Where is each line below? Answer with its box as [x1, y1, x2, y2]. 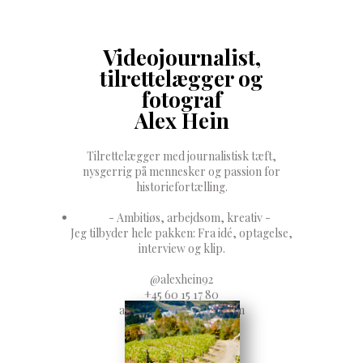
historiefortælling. [135, 179, 228, 194]
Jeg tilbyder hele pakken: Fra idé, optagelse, [70, 225, 293, 241]
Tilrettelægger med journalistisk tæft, [87, 148, 276, 164]
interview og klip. [138, 241, 225, 256]
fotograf [141, 85, 222, 113]
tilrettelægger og [100, 64, 263, 92]
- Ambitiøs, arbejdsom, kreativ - [109, 210, 271, 225]
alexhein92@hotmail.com [118, 302, 245, 318]
